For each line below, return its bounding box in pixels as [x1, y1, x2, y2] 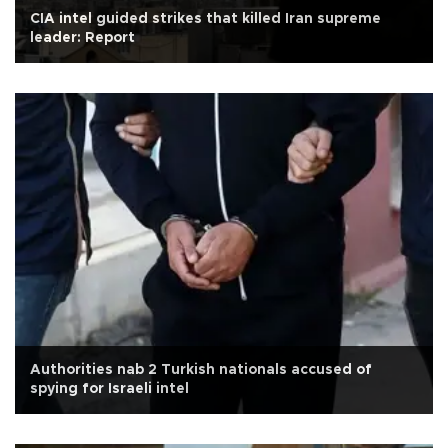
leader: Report [30, 31, 135, 46]
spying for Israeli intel [30, 382, 189, 397]
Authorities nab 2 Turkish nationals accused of [30, 363, 372, 378]
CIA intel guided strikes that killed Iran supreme [30, 12, 381, 27]
